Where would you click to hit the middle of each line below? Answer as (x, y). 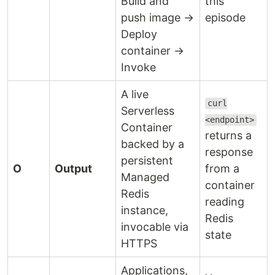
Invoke (138, 68)
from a (222, 169)
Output (73, 169)
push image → (157, 18)
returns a (228, 136)
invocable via (155, 227)
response (229, 152)
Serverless (148, 111)
